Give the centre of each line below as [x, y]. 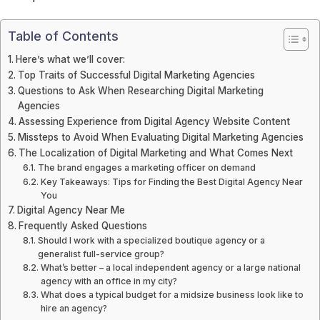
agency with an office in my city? [109, 281]
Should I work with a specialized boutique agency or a [151, 241]
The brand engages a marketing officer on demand [146, 168]
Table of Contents [63, 36]
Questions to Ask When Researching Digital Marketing [140, 91]
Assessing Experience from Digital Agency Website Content [154, 122]
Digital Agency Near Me [72, 210]
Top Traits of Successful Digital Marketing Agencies [136, 75]
